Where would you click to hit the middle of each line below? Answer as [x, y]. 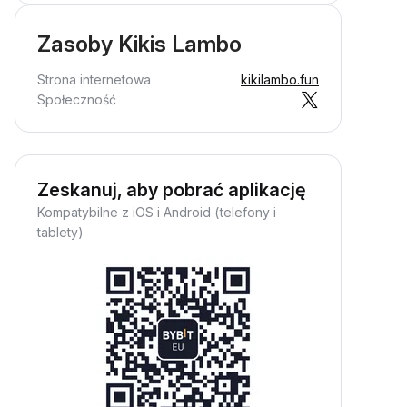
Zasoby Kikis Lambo [139, 44]
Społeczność [77, 99]
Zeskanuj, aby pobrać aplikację [172, 190]
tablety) [60, 232]
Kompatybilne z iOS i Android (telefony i [157, 212]
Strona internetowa [94, 79]
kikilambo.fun [280, 79]
